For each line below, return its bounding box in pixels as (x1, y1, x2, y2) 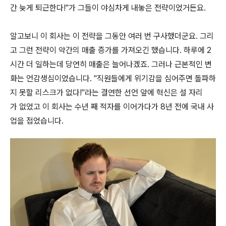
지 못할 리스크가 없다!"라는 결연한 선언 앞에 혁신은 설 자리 (10, 88, 203, 97)
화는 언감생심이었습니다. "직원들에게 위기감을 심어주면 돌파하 (10, 74, 216, 83)
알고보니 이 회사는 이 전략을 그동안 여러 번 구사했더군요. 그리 (10, 31, 214, 41)
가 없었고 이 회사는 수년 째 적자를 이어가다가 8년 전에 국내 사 (10, 102, 214, 111)
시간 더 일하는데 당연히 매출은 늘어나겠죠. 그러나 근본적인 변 (10, 60, 212, 69)
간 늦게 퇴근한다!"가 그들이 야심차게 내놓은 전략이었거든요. (10, 3, 206, 13)
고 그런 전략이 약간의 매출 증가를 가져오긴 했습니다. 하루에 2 (10, 45, 211, 55)
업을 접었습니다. (10, 116, 64, 126)
